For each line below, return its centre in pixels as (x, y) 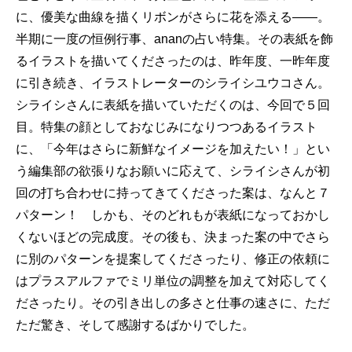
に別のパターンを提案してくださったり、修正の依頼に (173, 259)
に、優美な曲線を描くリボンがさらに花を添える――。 (173, 17)
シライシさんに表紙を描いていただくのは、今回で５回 (173, 105)
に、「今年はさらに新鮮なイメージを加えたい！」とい (173, 149)
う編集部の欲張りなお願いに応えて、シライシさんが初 (173, 171)
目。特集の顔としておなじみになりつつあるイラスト (167, 127)
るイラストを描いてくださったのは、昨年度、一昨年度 (173, 61)
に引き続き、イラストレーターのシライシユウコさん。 (173, 83)
